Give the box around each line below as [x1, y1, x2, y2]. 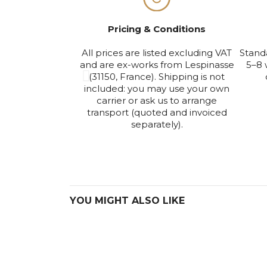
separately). [131, 119, 183, 130]
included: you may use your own [84, 83, 230, 94]
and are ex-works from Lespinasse [79, 59, 234, 70]
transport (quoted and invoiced [86, 107, 227, 118]
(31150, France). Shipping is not [89, 71, 225, 82]
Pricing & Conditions [108, 23, 206, 35]
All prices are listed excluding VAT [82, 47, 232, 58]
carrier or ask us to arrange [97, 95, 218, 106]
